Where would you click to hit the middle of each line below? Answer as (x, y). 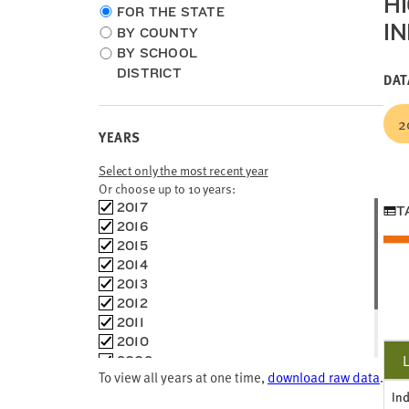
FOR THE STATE (171, 12)
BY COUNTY (158, 33)
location (121, 29)
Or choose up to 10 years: (167, 189)
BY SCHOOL (157, 53)
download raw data (324, 377)
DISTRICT (149, 73)
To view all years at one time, (183, 377)
